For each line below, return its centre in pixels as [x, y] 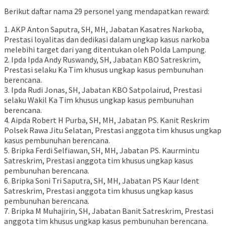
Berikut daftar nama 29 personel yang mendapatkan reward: [107, 11]
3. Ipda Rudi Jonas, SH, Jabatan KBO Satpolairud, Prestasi [103, 90]
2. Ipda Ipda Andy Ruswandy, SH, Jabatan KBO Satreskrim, [102, 60]
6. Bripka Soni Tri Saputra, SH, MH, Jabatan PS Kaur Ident [102, 181]
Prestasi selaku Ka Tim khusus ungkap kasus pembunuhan [104, 70]
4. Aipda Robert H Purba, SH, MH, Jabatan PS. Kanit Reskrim [107, 120]
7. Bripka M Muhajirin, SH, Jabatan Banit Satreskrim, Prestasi [109, 211]
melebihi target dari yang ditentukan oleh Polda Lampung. [105, 50]
